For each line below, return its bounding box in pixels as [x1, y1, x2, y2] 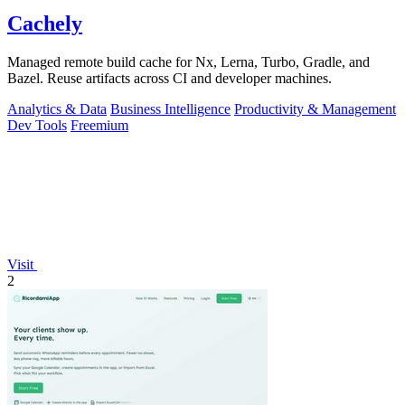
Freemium [71, 117, 128, 133]
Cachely [7, 11, 82, 35]
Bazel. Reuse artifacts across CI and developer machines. [7, 70, 332, 86]
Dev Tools [7, 117, 67, 133]
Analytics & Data [7, 100, 107, 117]
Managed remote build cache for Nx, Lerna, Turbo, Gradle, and [7, 53, 370, 70]
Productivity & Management [234, 100, 396, 117]
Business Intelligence [110, 100, 231, 117]
